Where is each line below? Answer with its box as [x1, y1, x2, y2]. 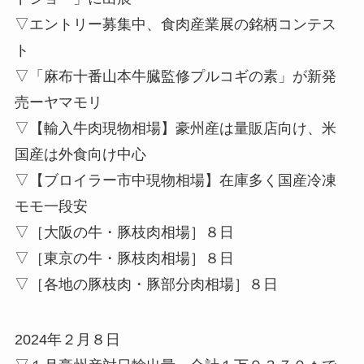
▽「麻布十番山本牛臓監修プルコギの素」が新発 [14, 68, 336, 85]
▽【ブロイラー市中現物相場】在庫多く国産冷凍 [14, 172, 336, 189]
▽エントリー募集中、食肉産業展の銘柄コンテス [14, 16, 336, 33]
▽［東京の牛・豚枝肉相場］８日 [14, 250, 234, 267]
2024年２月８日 [14, 331, 120, 349]
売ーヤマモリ [14, 94, 102, 111]
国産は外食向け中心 [14, 146, 146, 163]
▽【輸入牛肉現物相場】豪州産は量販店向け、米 [14, 120, 336, 137]
